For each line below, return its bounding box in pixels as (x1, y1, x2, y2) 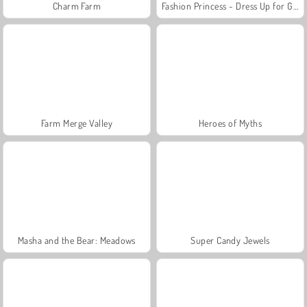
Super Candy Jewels (191, 234, 270, 246)
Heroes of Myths (198, 116, 262, 129)
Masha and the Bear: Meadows (18, 234, 136, 246)
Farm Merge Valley (40, 116, 113, 129)
